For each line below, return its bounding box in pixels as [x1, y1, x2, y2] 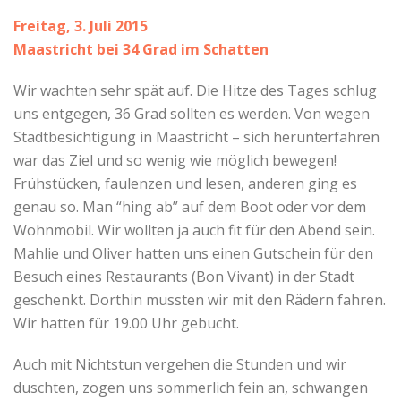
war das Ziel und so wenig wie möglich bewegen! [13, 149, 337, 170]
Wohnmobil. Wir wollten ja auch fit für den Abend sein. [13, 219, 375, 240]
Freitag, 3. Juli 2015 [13, 15, 148, 36]
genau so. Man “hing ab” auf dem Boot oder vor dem [13, 196, 366, 217]
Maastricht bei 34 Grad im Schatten [13, 38, 269, 59]
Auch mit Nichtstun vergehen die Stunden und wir [13, 354, 346, 374]
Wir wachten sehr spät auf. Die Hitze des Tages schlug [13, 80, 377, 100]
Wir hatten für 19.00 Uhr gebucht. [13, 312, 239, 333]
